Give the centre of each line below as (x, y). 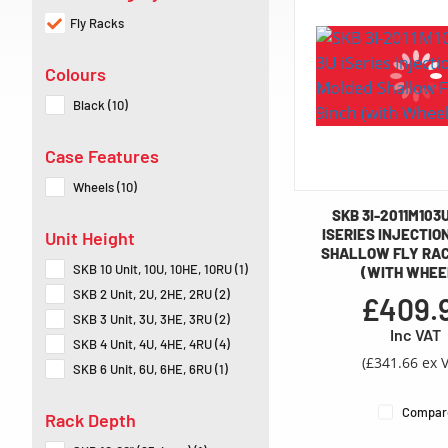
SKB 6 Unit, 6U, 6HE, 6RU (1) (150, 369)
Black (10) (100, 105)
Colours (75, 74)
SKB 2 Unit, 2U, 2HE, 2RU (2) (151, 294)
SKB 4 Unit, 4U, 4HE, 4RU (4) (151, 344)
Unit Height (90, 238)
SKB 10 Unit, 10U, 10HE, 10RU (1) (160, 269)
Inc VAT (416, 335)
